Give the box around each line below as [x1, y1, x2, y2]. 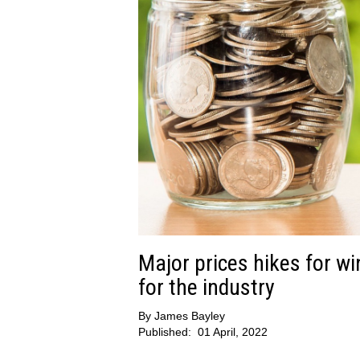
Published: [138, 325, 194, 339]
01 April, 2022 [198, 325, 268, 339]
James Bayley [154, 309, 225, 323]
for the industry [138, 274, 275, 301]
